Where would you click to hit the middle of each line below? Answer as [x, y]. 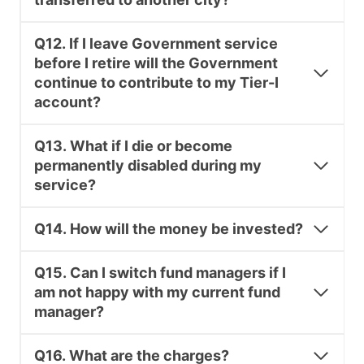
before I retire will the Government [156, 63]
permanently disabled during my [148, 166]
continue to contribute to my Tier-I [156, 83]
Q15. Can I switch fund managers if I [160, 273]
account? [67, 102]
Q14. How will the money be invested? [169, 229]
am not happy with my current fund [157, 292]
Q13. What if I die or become [133, 146]
